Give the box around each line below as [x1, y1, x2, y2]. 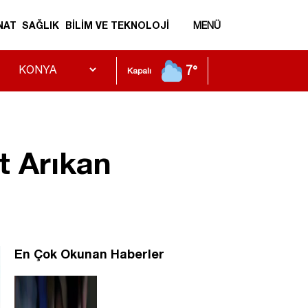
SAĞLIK [22, 19, 60, 32]
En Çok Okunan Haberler [14, 246, 164, 262]
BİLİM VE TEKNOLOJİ [65, 19, 169, 32]
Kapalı [127, 66, 151, 76]
